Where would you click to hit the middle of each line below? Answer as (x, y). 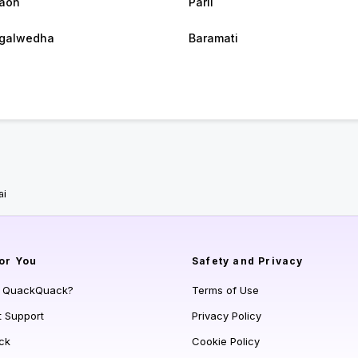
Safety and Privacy (248, 261)
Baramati (213, 38)
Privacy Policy (227, 316)
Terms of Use (225, 290)
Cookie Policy (226, 342)
